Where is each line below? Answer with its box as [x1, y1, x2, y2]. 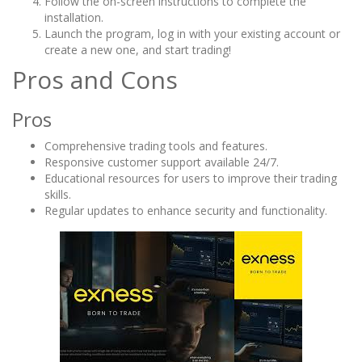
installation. [44, 10, 103, 26]
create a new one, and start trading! [44, 42, 231, 58]
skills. [44, 187, 71, 203]
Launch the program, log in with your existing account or [44, 26, 340, 42]
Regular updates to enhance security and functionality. [44, 203, 327, 219]
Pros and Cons [12, 63, 178, 97]
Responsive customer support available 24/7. [44, 154, 279, 170]
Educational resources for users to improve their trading [44, 170, 337, 187]
